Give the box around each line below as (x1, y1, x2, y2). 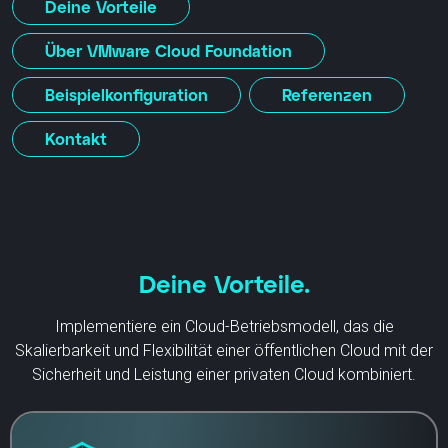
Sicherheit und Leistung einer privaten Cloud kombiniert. (32, 364, 416, 384)
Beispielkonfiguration (45, 84, 208, 104)
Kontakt (45, 128, 107, 148)
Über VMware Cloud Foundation (45, 40, 292, 60)
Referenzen (282, 84, 372, 104)
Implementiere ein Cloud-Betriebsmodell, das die (54, 316, 394, 336)
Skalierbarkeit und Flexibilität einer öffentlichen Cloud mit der (15, 340, 433, 360)
